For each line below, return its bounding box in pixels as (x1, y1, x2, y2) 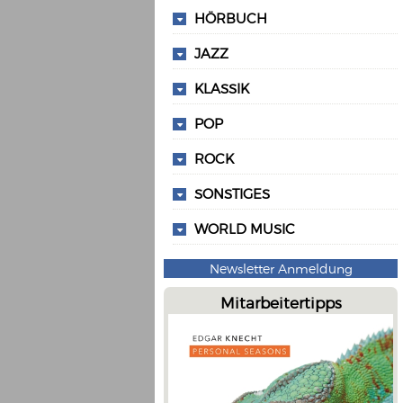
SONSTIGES (194, 185, 270, 201)
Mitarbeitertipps (219, 293, 342, 311)
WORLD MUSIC (194, 220, 295, 237)
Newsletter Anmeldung (209, 261, 353, 276)
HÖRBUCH (194, 10, 267, 26)
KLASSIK (194, 80, 249, 96)
